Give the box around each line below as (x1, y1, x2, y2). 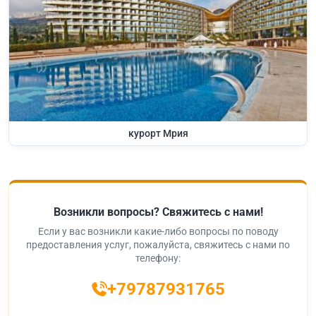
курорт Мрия (128, 127, 188, 139)
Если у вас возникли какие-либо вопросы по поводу (37, 225, 279, 237)
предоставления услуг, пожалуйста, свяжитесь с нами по (26, 238, 290, 250)
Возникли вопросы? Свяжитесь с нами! (53, 205, 263, 219)
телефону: (135, 252, 181, 264)
